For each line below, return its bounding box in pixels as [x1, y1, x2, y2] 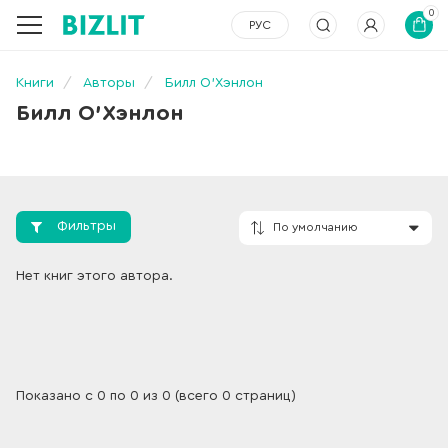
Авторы [83, 76, 135, 90]
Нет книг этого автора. [16, 268, 173, 283]
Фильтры [57, 219, 116, 233]
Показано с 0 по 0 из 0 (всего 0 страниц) [16, 388, 296, 403]
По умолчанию [325, 264, 427, 278]
